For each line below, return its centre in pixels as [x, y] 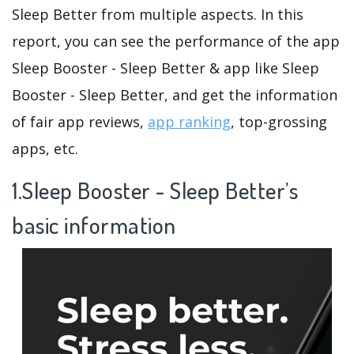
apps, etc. [45, 148]
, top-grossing [279, 121]
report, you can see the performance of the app [176, 41]
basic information [94, 224]
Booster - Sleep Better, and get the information [175, 94]
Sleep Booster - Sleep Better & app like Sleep [166, 68]
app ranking [189, 121]
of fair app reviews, [80, 121]
